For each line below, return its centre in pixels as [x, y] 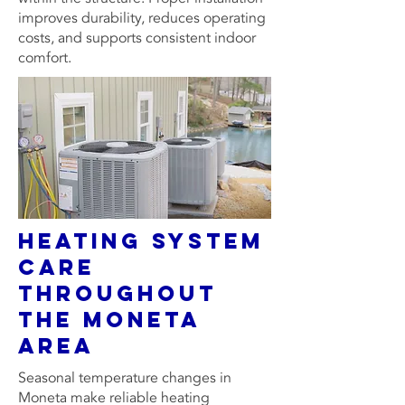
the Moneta [109, 319]
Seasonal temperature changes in [125, 378]
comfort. [45, 58]
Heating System [141, 240]
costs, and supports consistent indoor [137, 38]
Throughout [118, 293]
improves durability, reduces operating [142, 18]
